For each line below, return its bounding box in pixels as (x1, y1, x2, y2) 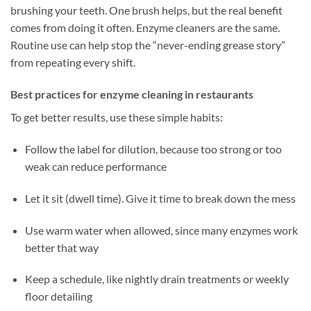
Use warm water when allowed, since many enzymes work (24, 223, 298, 237)
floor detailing (24, 289, 92, 303)
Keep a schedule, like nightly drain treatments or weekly (24, 272, 289, 286)
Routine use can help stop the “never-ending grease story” (10, 38, 285, 52)
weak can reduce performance (24, 159, 167, 173)
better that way (24, 240, 99, 254)
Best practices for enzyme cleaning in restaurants (10, 87, 253, 101)
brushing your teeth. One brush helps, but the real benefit (10, 3, 283, 17)
